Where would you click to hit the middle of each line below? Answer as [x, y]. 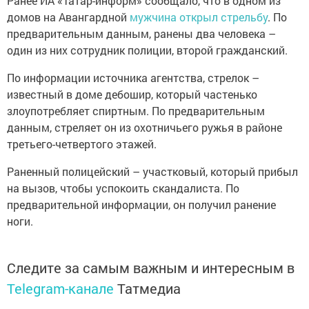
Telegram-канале [60, 289]
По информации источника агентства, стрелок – [133, 78]
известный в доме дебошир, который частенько [132, 94]
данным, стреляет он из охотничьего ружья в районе [144, 128]
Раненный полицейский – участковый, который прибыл [152, 172]
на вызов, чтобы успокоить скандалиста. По [123, 188]
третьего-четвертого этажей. [82, 144]
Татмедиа [149, 289]
